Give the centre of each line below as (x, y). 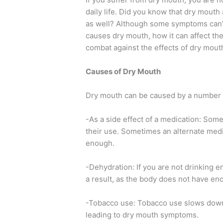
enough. (100, 143)
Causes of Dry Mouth (123, 71)
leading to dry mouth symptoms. (142, 215)
